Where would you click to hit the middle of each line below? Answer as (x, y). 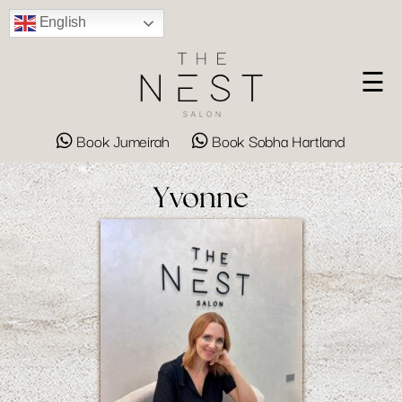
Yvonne (201, 199)
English (61, 22)
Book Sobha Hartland (277, 141)
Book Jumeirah (123, 141)
